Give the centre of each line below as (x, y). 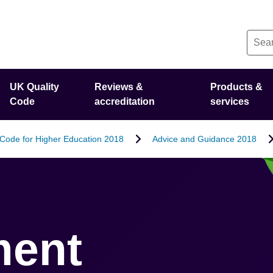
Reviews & (119, 87)
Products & (236, 87)
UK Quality (35, 87)
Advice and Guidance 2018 (204, 139)
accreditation (125, 101)
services (229, 101)
